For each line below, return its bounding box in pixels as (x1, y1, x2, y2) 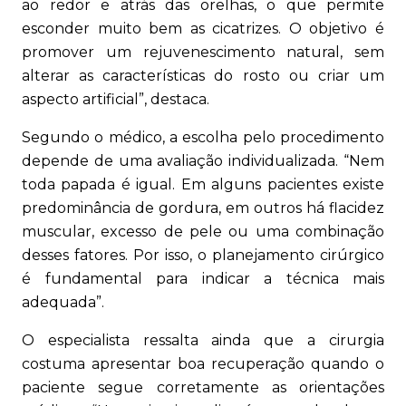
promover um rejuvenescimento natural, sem (22, 43, 384, 62)
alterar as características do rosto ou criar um (22, 67, 384, 85)
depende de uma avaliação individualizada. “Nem (22, 152, 384, 170)
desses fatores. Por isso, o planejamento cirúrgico (22, 246, 384, 265)
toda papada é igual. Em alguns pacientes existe (22, 176, 384, 194)
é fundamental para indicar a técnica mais (22, 270, 384, 288)
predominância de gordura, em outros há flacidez (22, 199, 384, 217)
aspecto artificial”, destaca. (22, 91, 209, 109)
